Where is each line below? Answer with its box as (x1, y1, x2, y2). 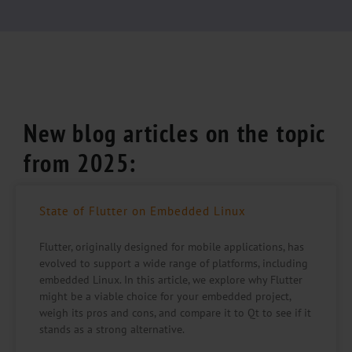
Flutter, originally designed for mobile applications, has (39, 240, 304, 254)
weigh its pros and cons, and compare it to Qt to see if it (39, 306, 311, 320)
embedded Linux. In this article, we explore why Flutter (39, 273, 302, 287)
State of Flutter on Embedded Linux (39, 203, 246, 218)
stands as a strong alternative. (39, 322, 185, 336)
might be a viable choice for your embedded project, (39, 289, 291, 303)
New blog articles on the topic (24, 116, 326, 149)
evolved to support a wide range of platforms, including (39, 256, 308, 270)
